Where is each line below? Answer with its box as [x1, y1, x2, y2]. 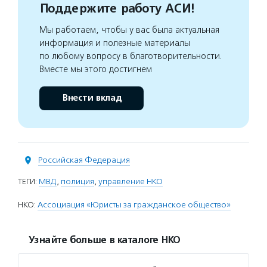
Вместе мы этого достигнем [39, 64, 152, 75]
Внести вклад [61, 92, 122, 104]
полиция [61, 176, 94, 187]
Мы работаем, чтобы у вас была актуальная [39, 24, 219, 36]
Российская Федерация [38, 155, 130, 166]
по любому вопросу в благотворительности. [39, 51, 222, 62]
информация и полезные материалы [39, 38, 190, 49]
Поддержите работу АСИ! [39, 1, 194, 17]
